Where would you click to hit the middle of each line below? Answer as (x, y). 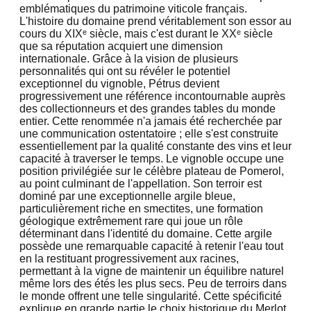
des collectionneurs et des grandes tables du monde (148, 108)
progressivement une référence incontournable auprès (152, 96)
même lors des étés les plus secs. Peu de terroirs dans (153, 283)
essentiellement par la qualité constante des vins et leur (155, 146)
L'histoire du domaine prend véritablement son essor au (155, 21)
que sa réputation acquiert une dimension (121, 46)
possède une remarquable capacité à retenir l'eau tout (151, 246)
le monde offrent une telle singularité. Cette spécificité (151, 296)
